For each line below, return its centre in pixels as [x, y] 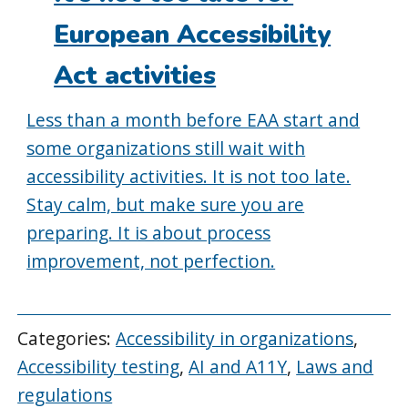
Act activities [135, 75]
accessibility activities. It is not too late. [189, 176]
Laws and [335, 367]
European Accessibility [193, 34]
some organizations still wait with [166, 148]
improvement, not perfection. [151, 260]
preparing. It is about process [149, 232]
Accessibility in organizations [235, 339]
